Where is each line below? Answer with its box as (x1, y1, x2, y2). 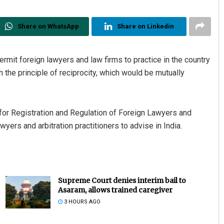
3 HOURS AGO (62, 198, 100, 205)
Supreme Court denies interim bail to (57, 176, 186, 185)
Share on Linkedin (116, 22, 174, 30)
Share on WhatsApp (17, 22, 79, 30)
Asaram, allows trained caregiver (57, 185, 172, 195)
